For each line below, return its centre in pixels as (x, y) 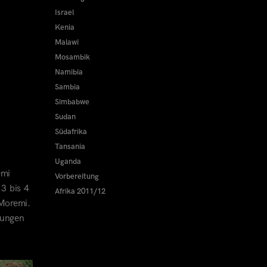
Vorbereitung (77, 176)
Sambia (67, 87)
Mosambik (72, 57)
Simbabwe (72, 102)
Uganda (68, 162)
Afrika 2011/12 (80, 191)
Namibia (69, 72)
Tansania (70, 147)
